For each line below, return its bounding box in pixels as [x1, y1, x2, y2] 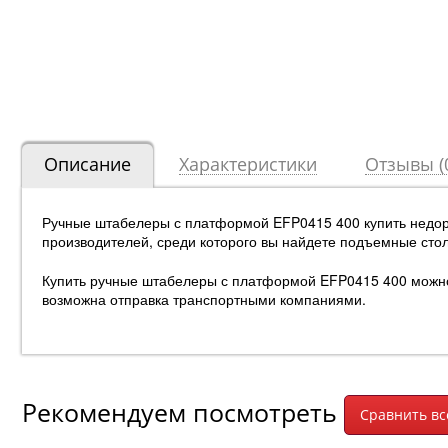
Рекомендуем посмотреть [22, 395, 344, 429]
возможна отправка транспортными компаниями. [42, 289, 366, 310]
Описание [44, 152, 131, 177]
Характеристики [179, 152, 317, 177]
